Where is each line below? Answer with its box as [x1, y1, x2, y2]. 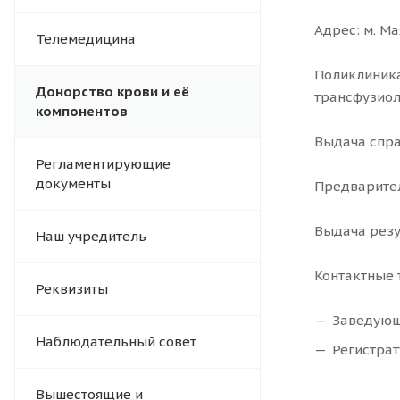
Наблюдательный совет [36, 333, 196, 351]
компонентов [36, 103, 128, 121]
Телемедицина [36, 30, 136, 48]
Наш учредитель [36, 228, 146, 246]
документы [36, 175, 111, 193]
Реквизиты [36, 280, 108, 298]
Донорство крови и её [36, 83, 189, 101]
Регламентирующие [36, 155, 171, 173]
